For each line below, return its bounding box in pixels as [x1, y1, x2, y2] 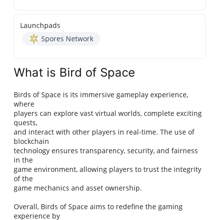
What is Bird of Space [14, 65, 136, 80]
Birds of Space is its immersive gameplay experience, [14, 90, 189, 100]
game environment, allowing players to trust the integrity [14, 165, 202, 174]
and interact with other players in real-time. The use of [14, 127, 195, 137]
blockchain [14, 137, 50, 146]
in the [14, 155, 33, 165]
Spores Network [41, 34, 94, 44]
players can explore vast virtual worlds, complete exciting [14, 109, 202, 118]
